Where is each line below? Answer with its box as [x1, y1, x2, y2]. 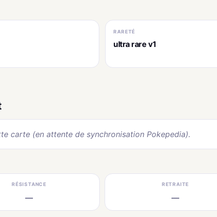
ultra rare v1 [113, 39, 156, 49]
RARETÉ [113, 28, 136, 34]
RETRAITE [161, 181, 189, 187]
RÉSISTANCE [12, 181, 46, 187]
